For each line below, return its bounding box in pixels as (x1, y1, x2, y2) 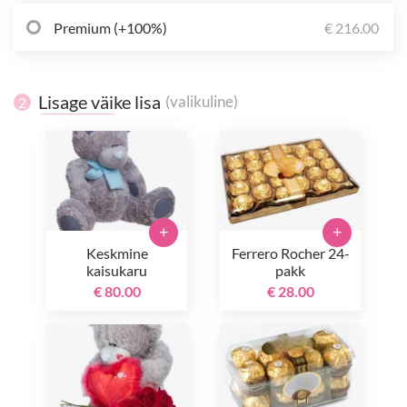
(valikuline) (165, 93, 238, 111)
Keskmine (85, 244, 148, 262)
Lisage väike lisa (38, 91, 161, 113)
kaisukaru (86, 262, 147, 279)
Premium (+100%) (54, 18, 167, 36)
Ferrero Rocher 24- (231, 244, 350, 262)
